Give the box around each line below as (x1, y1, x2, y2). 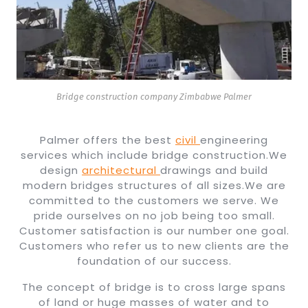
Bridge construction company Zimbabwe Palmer (56, 91, 252, 102)
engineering (200, 132, 268, 147)
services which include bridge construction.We (21, 147, 287, 162)
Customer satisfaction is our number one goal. (19, 223, 289, 238)
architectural (82, 162, 160, 177)
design (40, 162, 82, 177)
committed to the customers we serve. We (29, 192, 279, 208)
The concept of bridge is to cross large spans (22, 279, 286, 294)
